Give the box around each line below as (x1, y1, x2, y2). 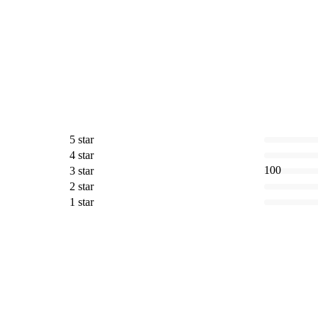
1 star (70, 196, 94, 209)
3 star (70, 165, 94, 177)
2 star (70, 180, 94, 193)
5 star (70, 133, 94, 146)
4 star (70, 149, 94, 162)
